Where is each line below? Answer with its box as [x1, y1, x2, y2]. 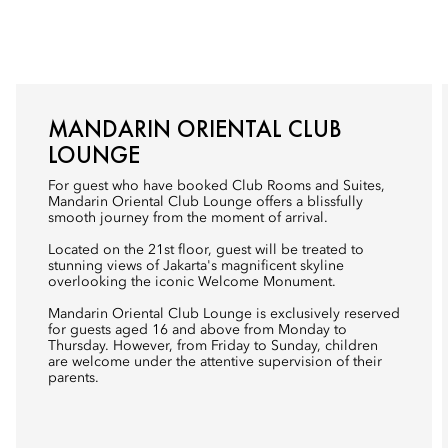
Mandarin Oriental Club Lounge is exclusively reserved [48, 307, 400, 321]
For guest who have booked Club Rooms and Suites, [48, 179, 385, 193]
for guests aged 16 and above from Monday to [48, 323, 347, 337]
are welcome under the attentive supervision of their [48, 355, 382, 369]
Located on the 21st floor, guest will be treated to [48, 243, 364, 257]
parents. [48, 371, 99, 385]
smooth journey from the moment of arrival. [48, 211, 328, 225]
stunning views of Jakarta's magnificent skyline [48, 259, 344, 273]
